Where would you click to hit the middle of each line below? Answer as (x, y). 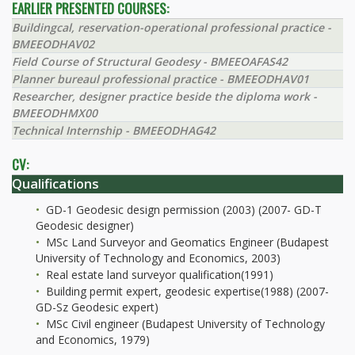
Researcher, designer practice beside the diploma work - (164, 97)
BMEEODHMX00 (55, 113)
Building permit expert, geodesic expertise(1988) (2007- (186, 292)
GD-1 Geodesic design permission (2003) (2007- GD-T (182, 210)
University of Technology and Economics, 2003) (158, 258)
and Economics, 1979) (93, 340)
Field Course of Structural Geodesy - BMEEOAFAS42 (150, 62)
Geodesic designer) (85, 226)
